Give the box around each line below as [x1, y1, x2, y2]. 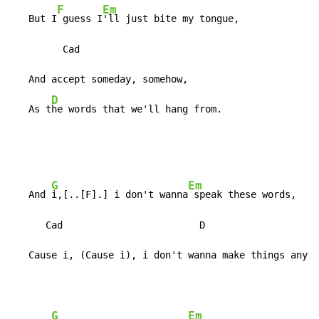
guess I [57, 13, 103, 25]
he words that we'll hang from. [51, 103, 222, 115]
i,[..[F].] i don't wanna [51, 189, 188, 201]
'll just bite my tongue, [103, 13, 239, 25]
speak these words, [188, 189, 296, 201]
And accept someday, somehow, [11, 73, 188, 85]
